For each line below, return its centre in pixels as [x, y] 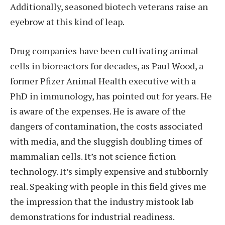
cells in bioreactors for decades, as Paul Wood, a [107, 66]
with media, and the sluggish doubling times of [106, 141]
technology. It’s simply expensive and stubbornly [109, 171]
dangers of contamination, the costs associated [106, 126]
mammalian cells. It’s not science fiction [93, 156]
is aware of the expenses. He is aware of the [98, 111]
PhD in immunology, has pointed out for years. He [111, 96]
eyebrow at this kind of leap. [67, 21]
